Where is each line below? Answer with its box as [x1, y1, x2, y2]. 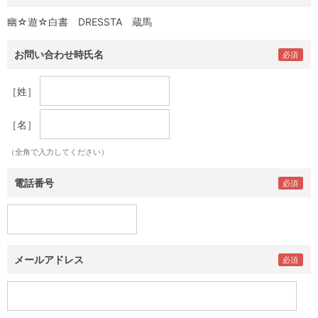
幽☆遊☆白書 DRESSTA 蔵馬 [7, 16, 152, 28]
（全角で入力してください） [7, 147, 109, 157]
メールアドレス [14, 253, 84, 265]
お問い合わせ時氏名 [14, 48, 104, 60]
